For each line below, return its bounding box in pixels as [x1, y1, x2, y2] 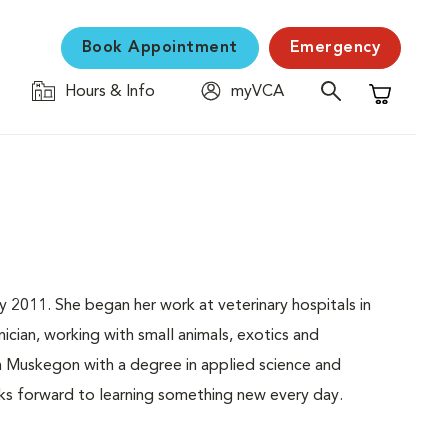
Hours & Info [65, 84, 155, 100]
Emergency [289, 40, 380, 56]
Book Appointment [81, 40, 238, 56]
